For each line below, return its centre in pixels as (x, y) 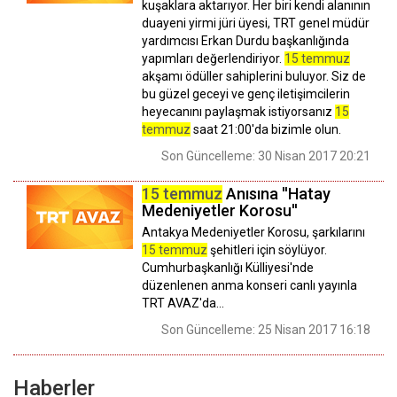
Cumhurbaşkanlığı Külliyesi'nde (228, 268)
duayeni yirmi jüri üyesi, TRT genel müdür (256, 23)
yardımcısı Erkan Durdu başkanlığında (245, 41)
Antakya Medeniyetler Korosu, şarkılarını (253, 233)
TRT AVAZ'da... (183, 304)
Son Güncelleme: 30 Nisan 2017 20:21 (266, 156)
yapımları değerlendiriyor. (213, 59)
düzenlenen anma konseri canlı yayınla (249, 286)
